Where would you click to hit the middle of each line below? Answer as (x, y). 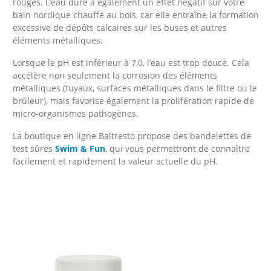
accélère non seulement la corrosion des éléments (115, 75)
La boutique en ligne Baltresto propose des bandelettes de (132, 136)
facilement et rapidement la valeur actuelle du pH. (115, 161)
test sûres (34, 149)
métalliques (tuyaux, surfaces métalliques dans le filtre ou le (135, 88)
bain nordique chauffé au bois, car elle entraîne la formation (135, 15)
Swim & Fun (80, 149)
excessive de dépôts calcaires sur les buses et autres (119, 28)
